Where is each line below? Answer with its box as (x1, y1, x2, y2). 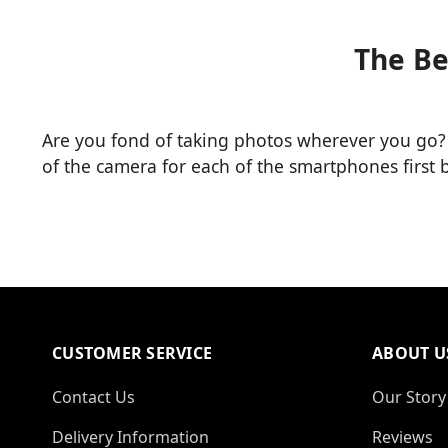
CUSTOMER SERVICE (52, 342, 212, 365)
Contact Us (52, 386, 135, 409)
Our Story (372, 386, 446, 409)
